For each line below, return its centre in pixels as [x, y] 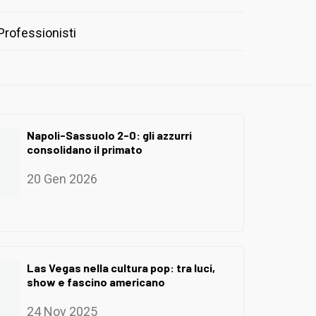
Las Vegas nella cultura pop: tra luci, [121, 267]
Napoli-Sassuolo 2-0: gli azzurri [109, 135]
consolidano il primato [85, 149]
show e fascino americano [96, 281]
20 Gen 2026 [62, 178]
